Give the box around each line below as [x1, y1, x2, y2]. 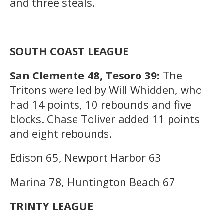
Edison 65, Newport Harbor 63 [10, 150, 161, 165]
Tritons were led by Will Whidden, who [10, 82, 202, 97]
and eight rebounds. [10, 125, 112, 140]
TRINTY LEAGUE [10, 198, 93, 213]
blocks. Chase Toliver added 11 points [10, 111, 200, 126]
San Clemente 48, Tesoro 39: [10, 67, 163, 82]
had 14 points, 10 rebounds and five [10, 96, 191, 111]
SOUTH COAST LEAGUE [10, 43, 128, 58]
